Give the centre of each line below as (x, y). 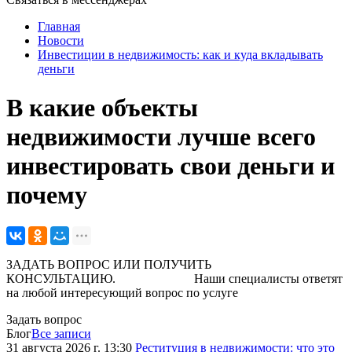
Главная (59, 27)
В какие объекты (102, 107)
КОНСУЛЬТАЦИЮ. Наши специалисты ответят (174, 279)
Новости (61, 41)
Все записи (61, 334)
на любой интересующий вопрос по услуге (122, 293)
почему (47, 194)
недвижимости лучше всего (161, 136)
